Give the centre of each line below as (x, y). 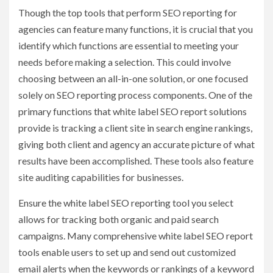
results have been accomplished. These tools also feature (136, 160)
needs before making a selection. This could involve (125, 62)
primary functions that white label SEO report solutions (133, 111)
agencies (37, 29)
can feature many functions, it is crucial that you (155, 29)
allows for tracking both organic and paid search (119, 219)
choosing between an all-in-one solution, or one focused (133, 78)
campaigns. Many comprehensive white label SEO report (136, 235)
